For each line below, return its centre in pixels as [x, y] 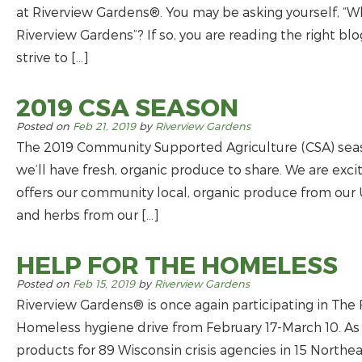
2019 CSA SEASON [127, 107]
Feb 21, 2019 [104, 126]
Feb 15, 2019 [104, 284]
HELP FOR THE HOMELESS [177, 264]
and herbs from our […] [88, 215]
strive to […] [53, 57]
